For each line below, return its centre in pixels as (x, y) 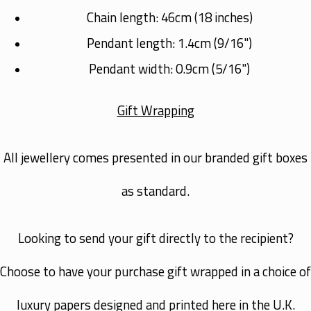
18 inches (223, 17)
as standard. (155, 191)
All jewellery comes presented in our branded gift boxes (155, 157)
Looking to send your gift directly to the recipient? (155, 238)
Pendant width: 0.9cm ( (152, 68)
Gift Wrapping (155, 110)
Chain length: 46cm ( (142, 17)
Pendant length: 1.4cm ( (152, 43)
